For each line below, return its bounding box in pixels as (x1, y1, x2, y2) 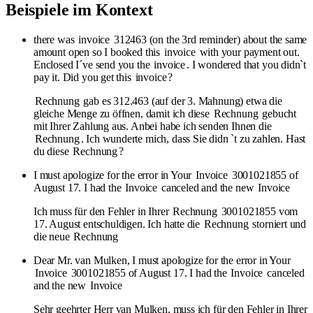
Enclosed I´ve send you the (34, 58, 153, 71)
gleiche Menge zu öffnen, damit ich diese (34, 107, 212, 119)
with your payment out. (196, 45, 300, 58)
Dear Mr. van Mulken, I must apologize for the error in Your (34, 254, 291, 266)
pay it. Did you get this (34, 71, 134, 83)
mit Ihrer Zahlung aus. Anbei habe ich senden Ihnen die (34, 119, 272, 132)
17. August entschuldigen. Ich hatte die (34, 217, 203, 230)
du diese (34, 145, 72, 157)
